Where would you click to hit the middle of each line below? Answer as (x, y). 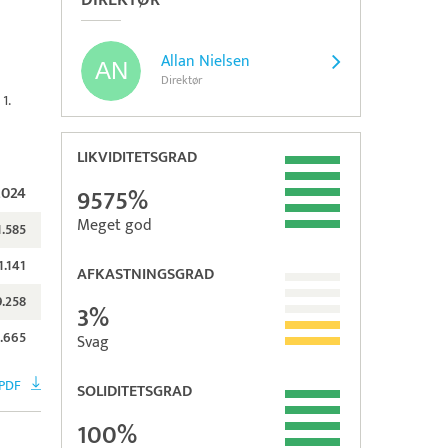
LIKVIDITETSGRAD (137, 157)
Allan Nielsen (205, 61)
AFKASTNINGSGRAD (145, 274)
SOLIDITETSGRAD (134, 391)
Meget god (114, 225)
